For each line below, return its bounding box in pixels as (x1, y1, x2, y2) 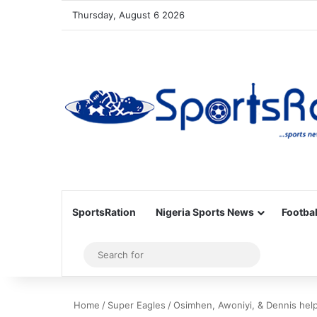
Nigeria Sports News (156, 206, 254, 218)
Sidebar (79, 248, 120, 262)
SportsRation (72, 206, 136, 218)
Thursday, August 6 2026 (72, 9, 185, 21)
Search (251, 248, 289, 261)
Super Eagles (108, 299, 166, 311)
